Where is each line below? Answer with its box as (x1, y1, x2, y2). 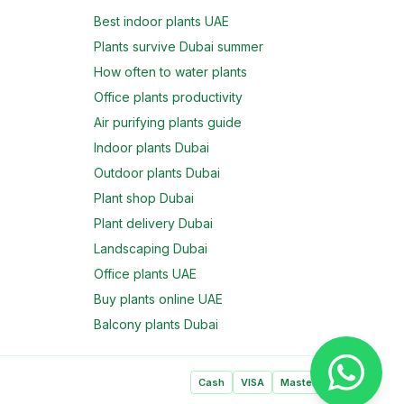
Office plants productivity (94, 89, 243, 105)
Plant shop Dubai (94, 190, 194, 206)
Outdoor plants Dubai (94, 165, 220, 180)
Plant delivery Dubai (94, 216, 213, 231)
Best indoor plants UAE (94, 14, 229, 29)
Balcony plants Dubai (94, 317, 218, 332)
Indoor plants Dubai (94, 140, 209, 155)
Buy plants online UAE (94, 291, 223, 307)
